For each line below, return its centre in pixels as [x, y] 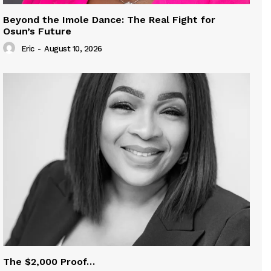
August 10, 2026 [73, 49]
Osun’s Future [37, 31]
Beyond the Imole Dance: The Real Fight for [109, 20]
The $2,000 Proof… [49, 261]
